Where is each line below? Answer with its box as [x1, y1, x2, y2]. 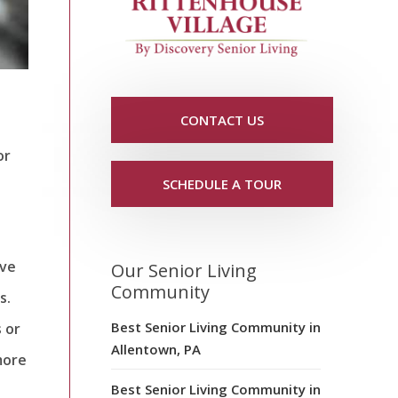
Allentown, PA [111, 339, 201, 358]
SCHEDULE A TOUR [163, 174, 282, 193]
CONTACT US [180, 110, 264, 129]
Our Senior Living [111, 258, 257, 283]
